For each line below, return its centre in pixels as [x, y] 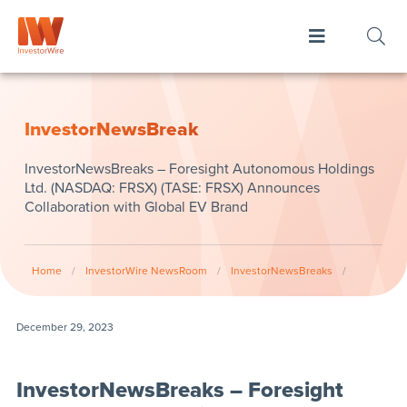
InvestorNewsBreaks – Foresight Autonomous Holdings [199, 169]
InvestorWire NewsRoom [146, 271]
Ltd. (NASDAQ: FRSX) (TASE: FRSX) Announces [172, 188]
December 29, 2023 [65, 327]
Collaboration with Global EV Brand [136, 207]
